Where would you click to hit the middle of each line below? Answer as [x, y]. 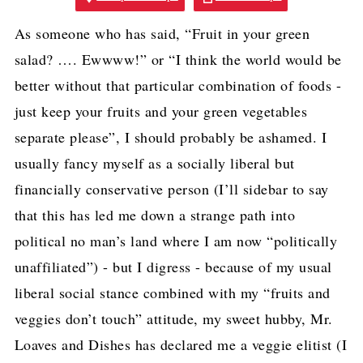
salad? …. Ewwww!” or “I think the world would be [178, 59]
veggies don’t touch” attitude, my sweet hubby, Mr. [173, 318]
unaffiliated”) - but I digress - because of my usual [173, 267]
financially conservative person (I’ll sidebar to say [171, 189]
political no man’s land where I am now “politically [176, 241]
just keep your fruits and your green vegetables [161, 111]
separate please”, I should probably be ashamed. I [171, 137]
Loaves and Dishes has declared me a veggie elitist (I [181, 344]
